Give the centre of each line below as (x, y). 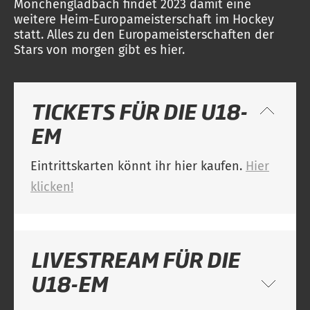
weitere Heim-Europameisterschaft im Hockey (144, 19)
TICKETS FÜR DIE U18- (139, 111)
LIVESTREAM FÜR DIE (135, 259)
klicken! (52, 187)
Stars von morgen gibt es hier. (99, 50)
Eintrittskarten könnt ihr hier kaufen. (138, 166)
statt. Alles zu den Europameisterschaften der (144, 35)
